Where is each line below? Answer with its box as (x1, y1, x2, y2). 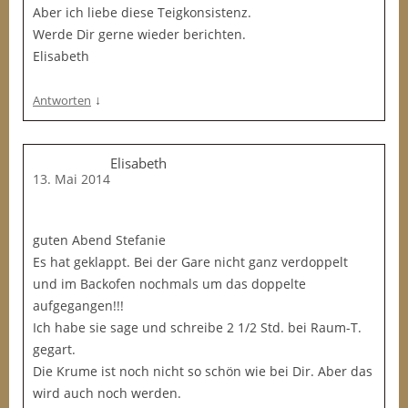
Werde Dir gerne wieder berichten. (33, 25, 246, 43)
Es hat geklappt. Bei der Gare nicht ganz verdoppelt (33, 253, 348, 270)
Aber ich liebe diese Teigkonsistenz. (33, 4, 251, 21)
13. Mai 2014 (33, 170, 110, 188)
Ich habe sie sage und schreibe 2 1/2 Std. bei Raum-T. (33, 319, 362, 336)
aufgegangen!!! (33, 297, 124, 314)
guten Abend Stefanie (33, 231, 166, 249)
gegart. (33, 341, 76, 358)
